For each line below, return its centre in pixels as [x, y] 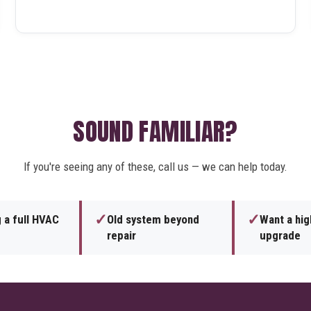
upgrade [280, 236]
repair [121, 236]
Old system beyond [153, 220]
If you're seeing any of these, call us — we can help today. [155, 167]
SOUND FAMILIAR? [155, 132]
